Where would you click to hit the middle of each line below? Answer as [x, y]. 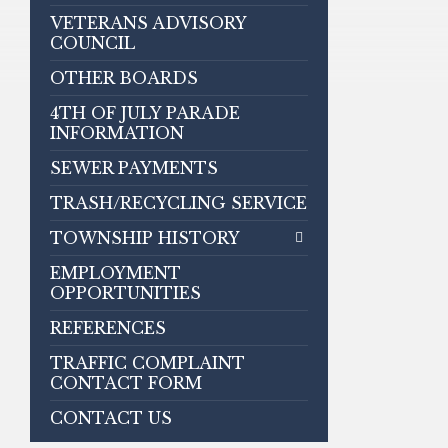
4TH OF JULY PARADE [145, 113]
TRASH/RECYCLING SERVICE [178, 203]
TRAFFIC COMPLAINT [147, 363]
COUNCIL [92, 43]
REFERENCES [108, 328]
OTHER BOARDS [124, 78]
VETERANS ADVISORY [148, 23]
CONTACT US [111, 418]
